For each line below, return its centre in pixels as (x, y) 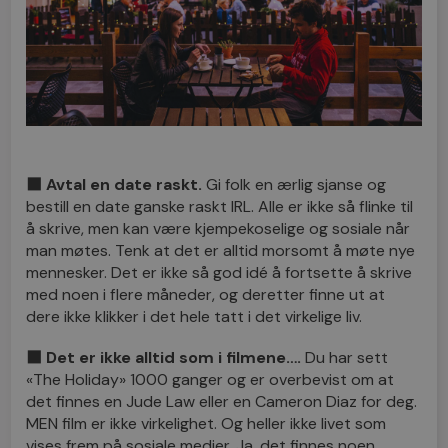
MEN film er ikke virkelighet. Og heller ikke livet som (206, 424)
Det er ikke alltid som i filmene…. (172, 358)
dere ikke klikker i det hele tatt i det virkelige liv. (194, 317)
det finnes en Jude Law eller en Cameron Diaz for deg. (222, 402)
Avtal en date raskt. (122, 185)
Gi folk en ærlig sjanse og (294, 185)
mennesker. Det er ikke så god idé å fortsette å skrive (219, 273)
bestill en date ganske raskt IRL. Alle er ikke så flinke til (220, 207)
